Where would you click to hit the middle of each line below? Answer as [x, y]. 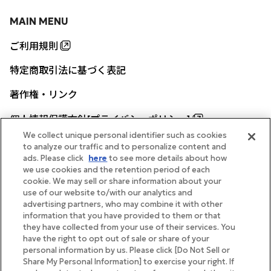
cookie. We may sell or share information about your [122, 181]
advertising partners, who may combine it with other [123, 204]
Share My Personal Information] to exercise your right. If [129, 262]
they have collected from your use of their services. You [129, 227]
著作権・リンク [44, 95]
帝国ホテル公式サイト [123, 170]
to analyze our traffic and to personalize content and [125, 147]
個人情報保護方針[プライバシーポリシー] [100, 119]
